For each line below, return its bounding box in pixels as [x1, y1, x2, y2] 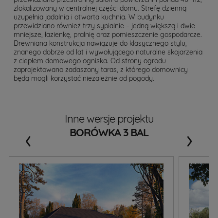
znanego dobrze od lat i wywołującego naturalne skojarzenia [14, 47, 202, 56]
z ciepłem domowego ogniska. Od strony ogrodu [14, 56, 166, 65]
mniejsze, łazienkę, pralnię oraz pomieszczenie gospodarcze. [14, 30, 202, 39]
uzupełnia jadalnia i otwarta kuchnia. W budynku [14, 12, 164, 21]
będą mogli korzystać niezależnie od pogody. [14, 73, 154, 83]
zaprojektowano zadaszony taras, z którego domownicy [14, 65, 188, 74]
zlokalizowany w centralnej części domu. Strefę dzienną [14, 3, 186, 13]
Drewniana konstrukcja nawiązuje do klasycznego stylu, [14, 38, 187, 48]
